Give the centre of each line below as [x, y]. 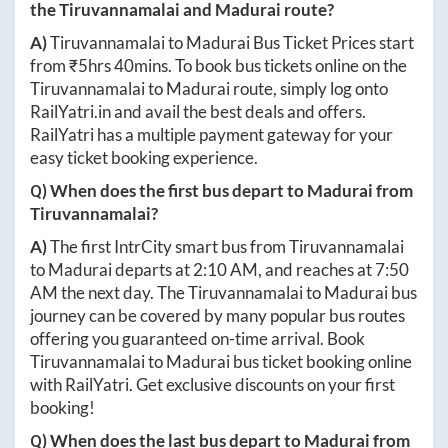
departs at [152, 269]
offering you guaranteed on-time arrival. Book [197, 338]
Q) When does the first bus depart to [168, 190]
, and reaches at [316, 269]
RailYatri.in [70, 111]
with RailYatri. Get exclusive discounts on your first [212, 384]
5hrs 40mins [123, 65]
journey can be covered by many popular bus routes [217, 315]
